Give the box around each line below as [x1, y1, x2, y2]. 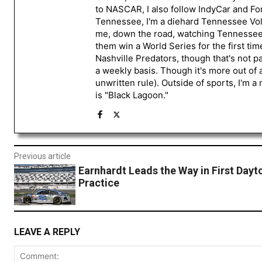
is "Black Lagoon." [95, 89, 168, 101]
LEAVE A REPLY [14, 226, 80, 237]
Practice [78, 177, 119, 189]
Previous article [14, 151, 71, 161]
